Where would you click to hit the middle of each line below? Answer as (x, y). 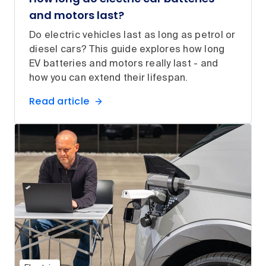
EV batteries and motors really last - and (124, 64)
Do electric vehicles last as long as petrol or (132, 36)
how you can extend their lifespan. (109, 79)
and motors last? (77, 15)
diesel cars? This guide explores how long (127, 50)
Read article (59, 102)
